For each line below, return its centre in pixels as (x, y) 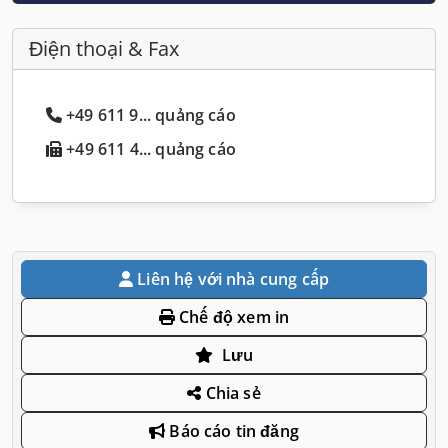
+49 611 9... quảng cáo (151, 114)
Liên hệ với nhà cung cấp (233, 278)
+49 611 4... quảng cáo (149, 148)
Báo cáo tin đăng (232, 430)
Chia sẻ (231, 392)
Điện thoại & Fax (104, 48)
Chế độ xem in (232, 316)
